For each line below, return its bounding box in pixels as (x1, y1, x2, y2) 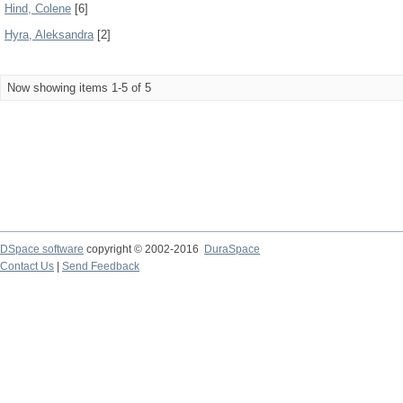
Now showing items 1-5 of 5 (7, 81, 151, 94)
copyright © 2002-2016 (84, 243, 204, 255)
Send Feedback (62, 260, 139, 273)
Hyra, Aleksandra (4, 28, 94, 41)
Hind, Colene (4, 2, 71, 15)
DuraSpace (204, 243, 260, 255)
